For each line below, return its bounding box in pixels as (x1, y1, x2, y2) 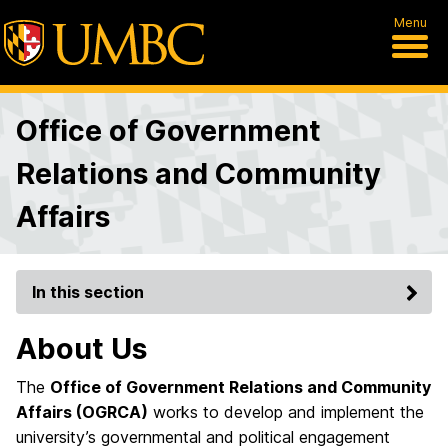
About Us (16, 331, 147, 366)
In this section (32, 282, 144, 302)
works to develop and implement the (148, 402, 424, 422)
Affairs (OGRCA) (16, 402, 148, 422)
